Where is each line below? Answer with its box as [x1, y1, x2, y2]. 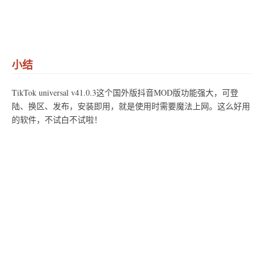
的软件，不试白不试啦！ [12, 113, 102, 125]
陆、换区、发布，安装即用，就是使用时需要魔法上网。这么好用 [12, 100, 250, 112]
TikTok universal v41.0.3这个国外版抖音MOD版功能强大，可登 [12, 86, 238, 98]
